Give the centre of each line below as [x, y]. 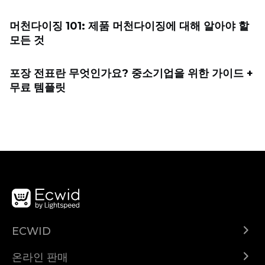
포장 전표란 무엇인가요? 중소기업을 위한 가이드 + [131, 73]
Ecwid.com [35, 246]
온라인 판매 [40, 257]
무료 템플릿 [38, 88]
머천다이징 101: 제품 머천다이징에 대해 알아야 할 [129, 26]
